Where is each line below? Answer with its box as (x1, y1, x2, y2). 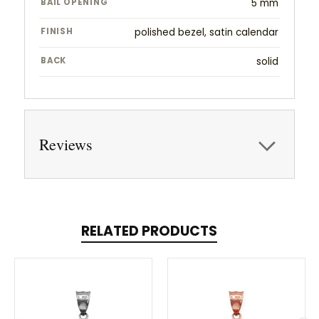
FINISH (41, 26, 73, 38)
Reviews (39, 134, 93, 155)
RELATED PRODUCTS (80, 221, 217, 241)
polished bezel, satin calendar (135, 26, 278, 40)
